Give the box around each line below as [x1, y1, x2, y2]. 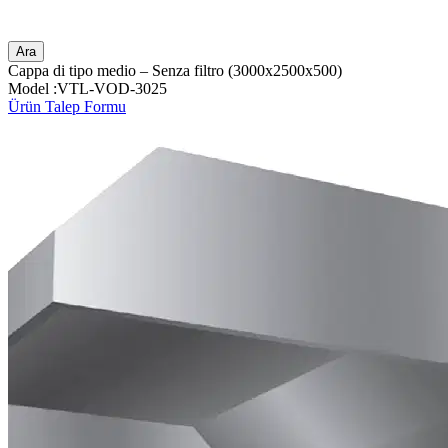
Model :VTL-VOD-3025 [8, 79, 167, 97]
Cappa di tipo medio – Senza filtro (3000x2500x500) [8, 61, 342, 79]
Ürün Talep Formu [8, 97, 126, 115]
